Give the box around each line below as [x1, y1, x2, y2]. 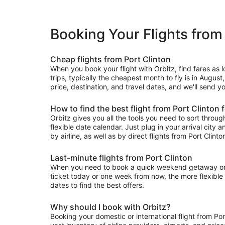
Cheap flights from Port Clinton [50, 54, 171, 65]
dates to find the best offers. [50, 181, 144, 190]
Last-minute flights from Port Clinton [50, 153, 192, 163]
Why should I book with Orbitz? [50, 202, 170, 212]
